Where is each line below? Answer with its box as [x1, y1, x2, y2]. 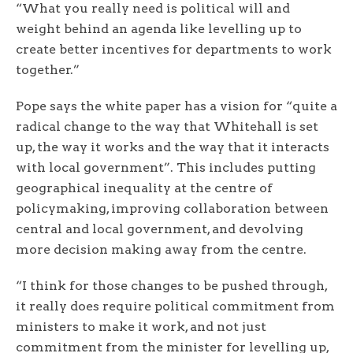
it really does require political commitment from [16, 299, 335, 314]
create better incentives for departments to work [16, 42, 332, 58]
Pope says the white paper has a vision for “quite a [16, 98, 337, 114]
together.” [16, 62, 83, 78]
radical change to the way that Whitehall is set [16, 119, 318, 135]
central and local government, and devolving [16, 221, 303, 237]
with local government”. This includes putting [16, 160, 316, 176]
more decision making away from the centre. [16, 242, 310, 258]
